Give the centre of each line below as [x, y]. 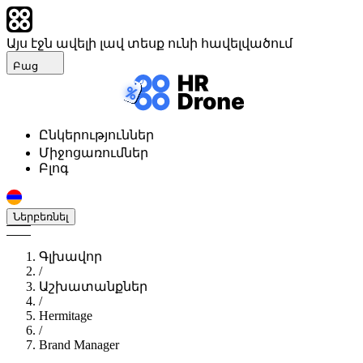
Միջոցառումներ [94, 153]
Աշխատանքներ [93, 286]
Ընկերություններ [96, 135]
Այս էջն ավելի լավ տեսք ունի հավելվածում [149, 43]
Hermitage [66, 316]
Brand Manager [79, 345]
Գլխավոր [70, 256]
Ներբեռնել [41, 217]
